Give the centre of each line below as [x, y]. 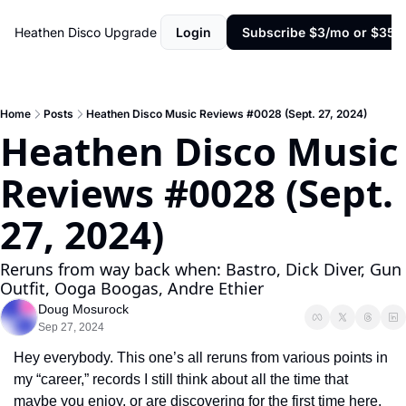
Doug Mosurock [83, 309]
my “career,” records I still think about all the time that [181, 379]
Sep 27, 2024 [71, 327]
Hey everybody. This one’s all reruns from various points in [201, 358]
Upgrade [130, 32]
